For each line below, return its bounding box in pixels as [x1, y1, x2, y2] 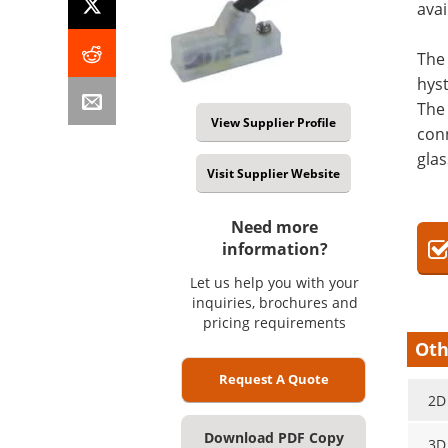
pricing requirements [203, 313, 346, 333]
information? [221, 238, 328, 261]
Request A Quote [218, 370, 329, 389]
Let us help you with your [190, 273, 359, 293]
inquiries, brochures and [191, 293, 358, 313]
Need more [231, 216, 318, 239]
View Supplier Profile [210, 114, 336, 132]
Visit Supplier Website [206, 165, 340, 183]
